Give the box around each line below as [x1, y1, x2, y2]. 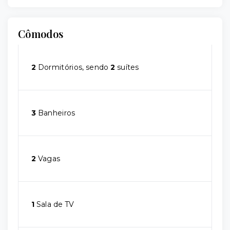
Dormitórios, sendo [36, 63, 111, 72]
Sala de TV [34, 200, 74, 209]
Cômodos [18, 27, 64, 41]
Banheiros [36, 108, 75, 118]
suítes [115, 63, 139, 72]
